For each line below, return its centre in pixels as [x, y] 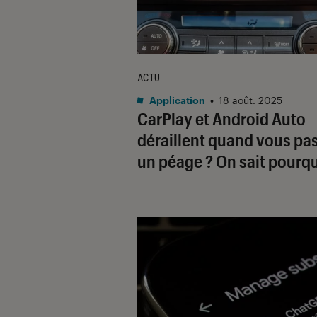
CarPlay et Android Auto [221, 118]
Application [176, 100]
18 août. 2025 [250, 100]
